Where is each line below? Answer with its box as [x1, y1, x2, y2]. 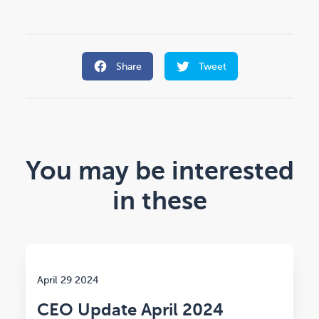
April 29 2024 [37, 275, 98, 286]
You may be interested [25, 157, 294, 186]
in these [112, 187, 207, 216]
